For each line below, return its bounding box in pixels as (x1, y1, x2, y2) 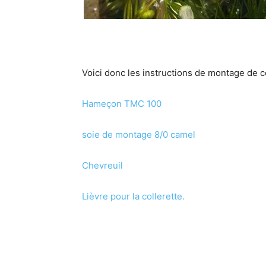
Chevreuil (82, 160, 123, 171)
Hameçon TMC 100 (82, 98, 161, 109)
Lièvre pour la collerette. (82, 191, 185, 202)
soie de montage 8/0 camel (82, 129, 195, 140)
